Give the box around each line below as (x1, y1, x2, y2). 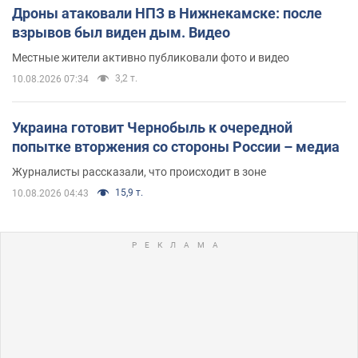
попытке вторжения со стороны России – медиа (12, 137, 340, 155)
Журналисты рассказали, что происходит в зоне (12, 165, 266, 178)
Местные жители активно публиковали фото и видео (12, 50, 289, 64)
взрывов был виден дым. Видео (12, 23, 230, 41)
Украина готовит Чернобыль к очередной (12, 118, 292, 136)
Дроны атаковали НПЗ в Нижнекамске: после (12, 4, 322, 22)
